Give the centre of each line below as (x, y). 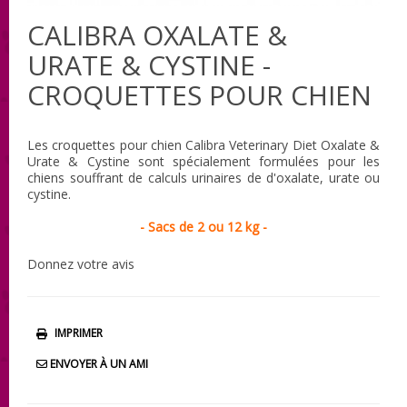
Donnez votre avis (81, 263)
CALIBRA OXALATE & (157, 35)
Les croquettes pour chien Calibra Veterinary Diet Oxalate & (203, 144)
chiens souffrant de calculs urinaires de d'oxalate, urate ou (203, 177)
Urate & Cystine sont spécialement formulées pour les (203, 161)
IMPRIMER (79, 333)
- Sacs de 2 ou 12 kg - (203, 226)
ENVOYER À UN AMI (98, 363)
